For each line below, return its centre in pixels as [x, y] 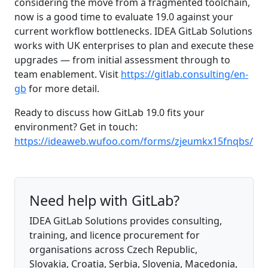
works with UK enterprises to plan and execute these [134, 45]
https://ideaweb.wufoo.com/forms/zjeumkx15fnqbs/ [134, 141]
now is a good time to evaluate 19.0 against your [124, 16]
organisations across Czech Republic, [113, 249]
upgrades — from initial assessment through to [122, 60]
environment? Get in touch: [76, 127]
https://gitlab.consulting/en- [185, 74]
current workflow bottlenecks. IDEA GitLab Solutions [133, 31]
